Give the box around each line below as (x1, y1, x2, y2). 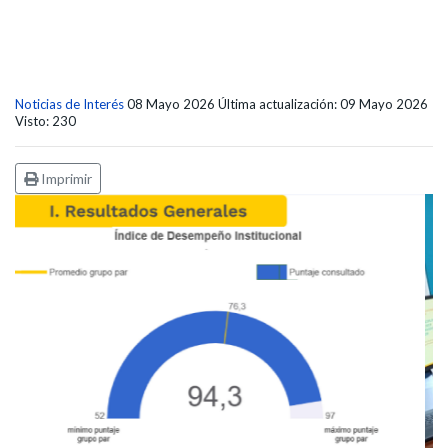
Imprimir (38, 170, 92, 187)
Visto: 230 (15, 113, 76, 129)
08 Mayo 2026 (127, 96, 218, 112)
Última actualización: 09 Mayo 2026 (218, 96, 431, 112)
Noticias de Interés (15, 96, 124, 112)
